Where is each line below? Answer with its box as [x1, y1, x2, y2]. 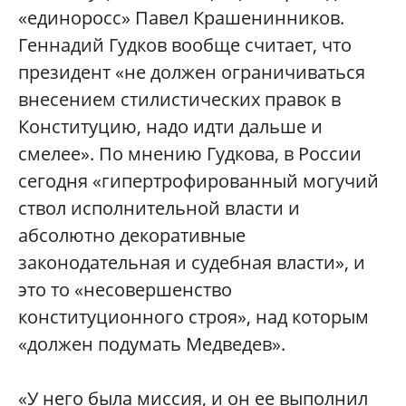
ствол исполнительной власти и [18, 196, 300, 221]
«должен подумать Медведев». [18, 332, 285, 357]
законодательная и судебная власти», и [18, 250, 365, 275]
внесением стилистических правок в [18, 87, 341, 112]
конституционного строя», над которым [18, 304, 369, 330]
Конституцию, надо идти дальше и [18, 114, 323, 140]
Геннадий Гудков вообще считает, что [18, 33, 352, 58]
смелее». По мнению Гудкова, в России [18, 141, 362, 167]
